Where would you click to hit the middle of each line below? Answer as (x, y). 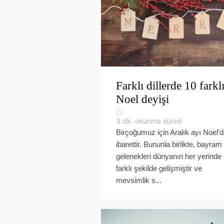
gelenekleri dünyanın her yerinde (169, 156)
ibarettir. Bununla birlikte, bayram (169, 144)
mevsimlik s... (139, 180)
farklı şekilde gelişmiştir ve (159, 168)
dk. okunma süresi (152, 121)
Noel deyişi (142, 99)
